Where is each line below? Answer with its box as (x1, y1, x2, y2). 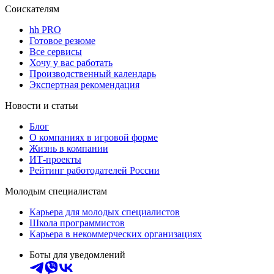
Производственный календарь (29, 68, 156, 79)
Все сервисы (29, 46, 82, 57)
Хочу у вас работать (29, 57, 113, 68)
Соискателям (5, 3, 59, 14)
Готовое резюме (29, 35, 95, 46)
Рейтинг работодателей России (29, 165, 160, 176)
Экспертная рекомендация (29, 79, 139, 90)
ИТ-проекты (29, 154, 81, 165)
